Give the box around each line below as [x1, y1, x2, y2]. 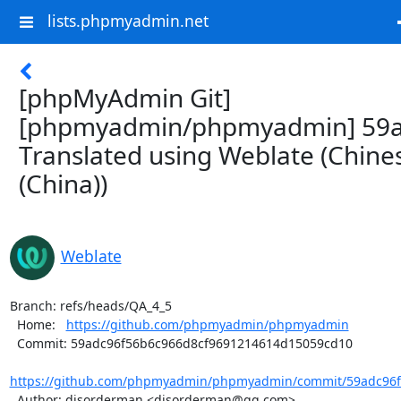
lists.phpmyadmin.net [47, 10, 209, 32]
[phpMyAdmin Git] [19, 81, 231, 115]
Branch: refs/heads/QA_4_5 [9, 297, 172, 314]
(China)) [19, 166, 107, 200]
